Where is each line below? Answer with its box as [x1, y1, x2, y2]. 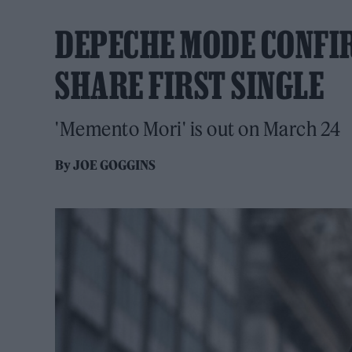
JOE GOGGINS [73, 157, 156, 173]
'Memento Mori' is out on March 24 [55, 117, 341, 141]
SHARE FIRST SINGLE [55, 64, 324, 106]
